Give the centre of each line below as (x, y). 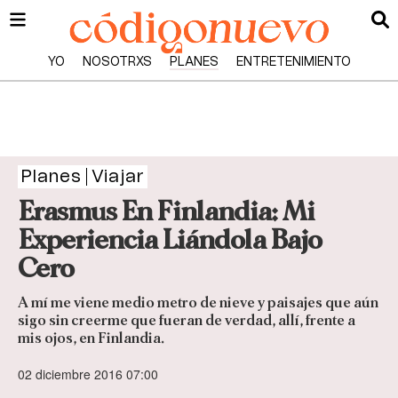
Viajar (118, 177)
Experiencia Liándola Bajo (170, 240)
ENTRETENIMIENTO (293, 62)
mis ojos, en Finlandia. (92, 338)
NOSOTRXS (117, 62)
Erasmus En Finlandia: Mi (166, 211)
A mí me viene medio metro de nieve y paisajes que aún (198, 303)
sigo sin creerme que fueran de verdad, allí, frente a (187, 321)
